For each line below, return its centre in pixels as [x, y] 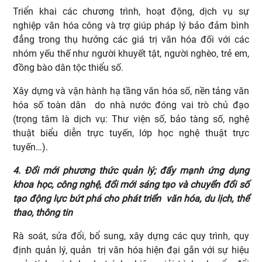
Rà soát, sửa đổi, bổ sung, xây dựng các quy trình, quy [131, 236]
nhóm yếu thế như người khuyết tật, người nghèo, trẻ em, [131, 53]
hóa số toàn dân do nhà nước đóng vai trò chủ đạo [131, 105]
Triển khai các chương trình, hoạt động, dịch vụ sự [131, 11]
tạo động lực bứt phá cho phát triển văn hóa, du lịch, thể [131, 198]
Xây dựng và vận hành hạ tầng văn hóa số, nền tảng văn [131, 91]
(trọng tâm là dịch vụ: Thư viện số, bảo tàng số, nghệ [131, 119]
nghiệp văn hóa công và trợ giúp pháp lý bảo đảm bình [131, 25]
